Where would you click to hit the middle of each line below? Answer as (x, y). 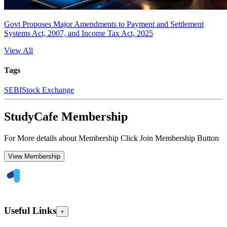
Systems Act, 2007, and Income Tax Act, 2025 (79, 33)
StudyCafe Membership (66, 117)
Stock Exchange (48, 90)
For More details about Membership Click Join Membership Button (111, 138)
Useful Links (30, 210)
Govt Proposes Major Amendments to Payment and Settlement (104, 24)
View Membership (34, 156)
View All (18, 50)
